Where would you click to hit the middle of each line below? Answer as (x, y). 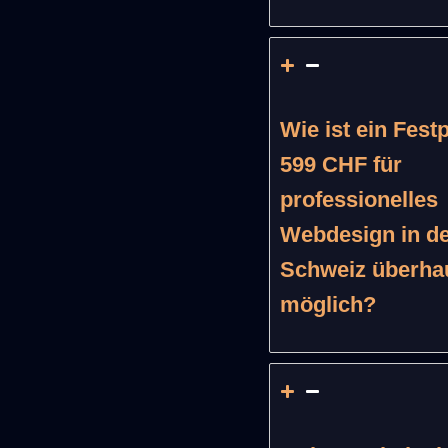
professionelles (358, 199)
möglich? (327, 304)
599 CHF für (340, 164)
